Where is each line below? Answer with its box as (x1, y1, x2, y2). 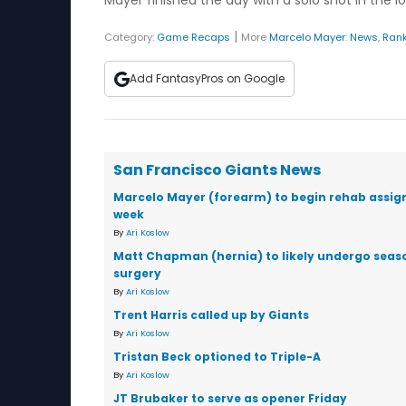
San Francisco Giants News (113, 159, 321, 180)
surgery (113, 266, 161, 281)
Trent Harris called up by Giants (113, 307, 309, 323)
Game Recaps (157, 30, 230, 44)
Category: (104, 30, 157, 44)
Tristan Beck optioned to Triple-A (113, 349, 321, 364)
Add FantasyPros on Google (130, 71, 285, 86)
